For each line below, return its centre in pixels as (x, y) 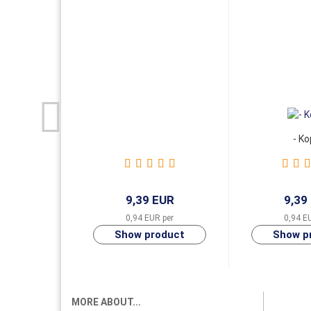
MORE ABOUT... (106, 302)
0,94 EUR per (150, 218)
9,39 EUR (150, 200)
